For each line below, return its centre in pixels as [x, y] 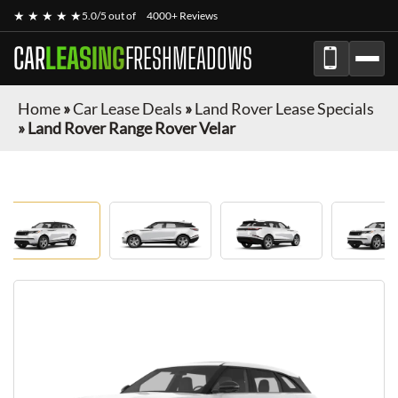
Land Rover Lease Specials [284, 108]
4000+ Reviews [182, 16]
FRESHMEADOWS [189, 59]
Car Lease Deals [127, 108]
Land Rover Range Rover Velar [131, 128]
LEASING [85, 59]
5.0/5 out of [110, 16]
